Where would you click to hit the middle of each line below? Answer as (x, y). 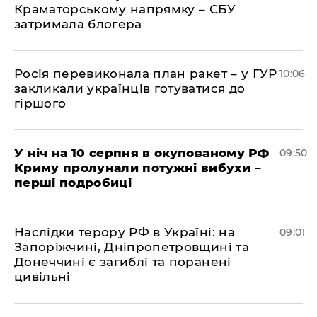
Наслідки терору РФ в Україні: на (125, 232)
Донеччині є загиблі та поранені (123, 262)
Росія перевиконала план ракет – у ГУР (146, 74)
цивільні (42, 277)
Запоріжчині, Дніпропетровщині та (132, 247)
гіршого (40, 103)
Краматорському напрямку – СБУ (125, 9)
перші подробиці (73, 183)
